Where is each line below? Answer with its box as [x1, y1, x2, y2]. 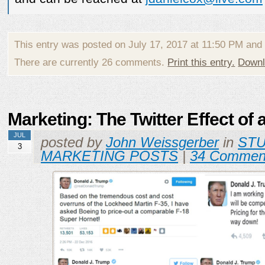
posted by [41, 135, 106, 151]
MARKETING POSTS [41, 148, 178, 164]
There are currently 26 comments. [14, 57, 168, 69]
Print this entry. [167, 57, 235, 69]
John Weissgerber [106, 135, 219, 151]
